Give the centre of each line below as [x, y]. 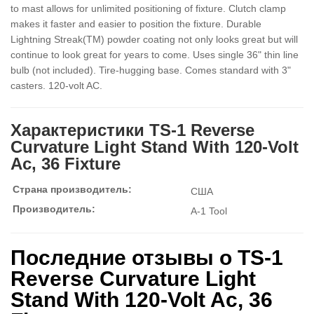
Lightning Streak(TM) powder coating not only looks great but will [154, 39]
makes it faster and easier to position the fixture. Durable [136, 24]
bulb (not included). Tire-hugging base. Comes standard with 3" [151, 70]
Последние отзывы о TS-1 [147, 258]
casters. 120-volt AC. [56, 86]
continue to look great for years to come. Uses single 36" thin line [155, 55]
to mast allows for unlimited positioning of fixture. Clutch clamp [148, 8]
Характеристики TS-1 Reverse [132, 130]
